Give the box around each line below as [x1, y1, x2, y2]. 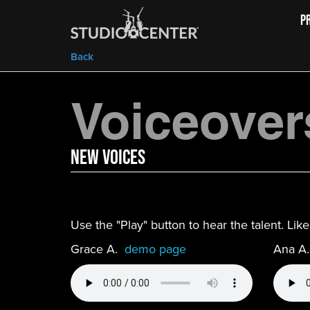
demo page [121, 240, 186, 257]
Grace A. [71, 240, 121, 257]
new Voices [71, 145, 145, 168]
